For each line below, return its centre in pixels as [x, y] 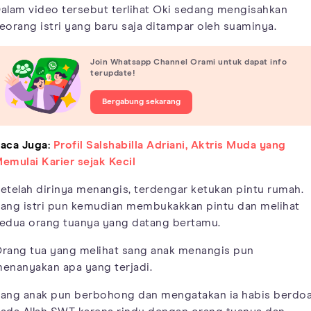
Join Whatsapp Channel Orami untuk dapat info [188, 63]
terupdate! [113, 74]
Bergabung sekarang [141, 102]
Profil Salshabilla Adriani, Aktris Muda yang [169, 145]
